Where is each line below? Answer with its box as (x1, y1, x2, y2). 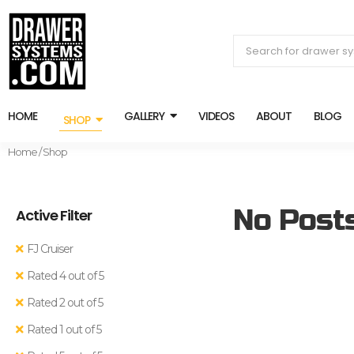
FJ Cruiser (27, 242, 73, 256)
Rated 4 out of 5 (27, 269, 104, 283)
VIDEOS (198, 108, 234, 124)
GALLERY (124, 108, 164, 124)
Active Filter (16, 205, 92, 225)
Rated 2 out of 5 (27, 296, 103, 310)
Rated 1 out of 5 (27, 322, 101, 337)
